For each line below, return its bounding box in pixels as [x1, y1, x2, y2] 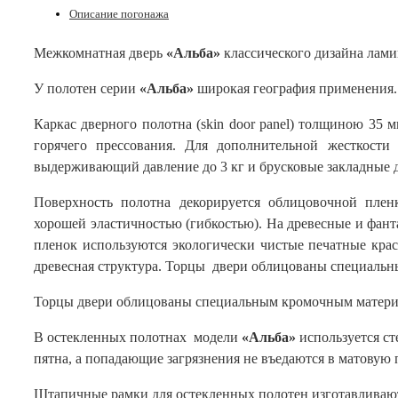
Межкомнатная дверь [34, 45, 166, 61]
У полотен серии [34, 81, 139, 97]
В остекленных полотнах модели [34, 330, 242, 346]
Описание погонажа [69, 7, 169, 21]
